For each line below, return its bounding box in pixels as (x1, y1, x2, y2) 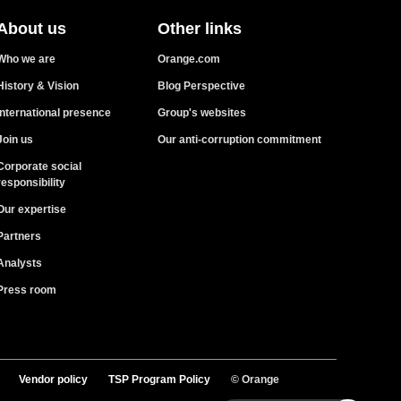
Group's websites (158, 106, 246, 119)
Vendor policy (19, 372, 88, 386)
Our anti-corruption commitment (158, 132, 321, 146)
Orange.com (158, 52, 220, 65)
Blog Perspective (158, 79, 245, 92)
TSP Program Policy (108, 372, 210, 386)
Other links (158, 19, 242, 38)
